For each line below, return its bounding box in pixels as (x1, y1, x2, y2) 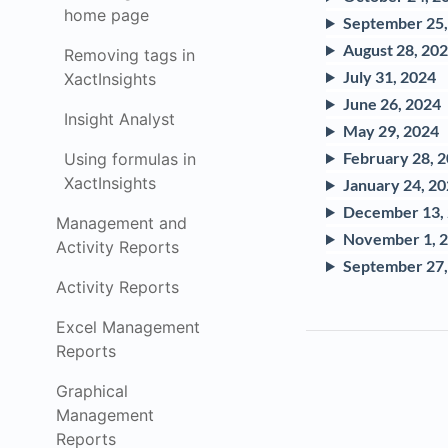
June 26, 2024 (342, 94, 441, 113)
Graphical (56, 381, 128, 401)
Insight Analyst (64, 109, 175, 129)
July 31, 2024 (342, 67, 436, 86)
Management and (56, 213, 187, 233)
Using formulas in (64, 149, 196, 169)
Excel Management (56, 317, 200, 337)
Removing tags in (64, 45, 195, 65)
